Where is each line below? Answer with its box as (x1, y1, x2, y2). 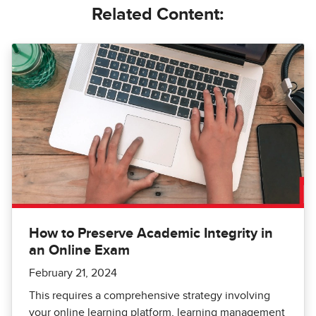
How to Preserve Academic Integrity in (29, 226, 273, 241)
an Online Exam (29, 243, 130, 257)
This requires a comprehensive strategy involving (29, 289, 270, 301)
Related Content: (92, 6, 224, 24)
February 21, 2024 (29, 267, 117, 279)
